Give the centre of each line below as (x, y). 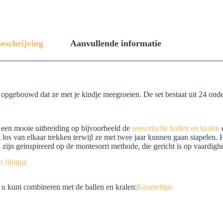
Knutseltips (155, 187)
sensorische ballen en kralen (176, 128)
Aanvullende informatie (116, 44)
